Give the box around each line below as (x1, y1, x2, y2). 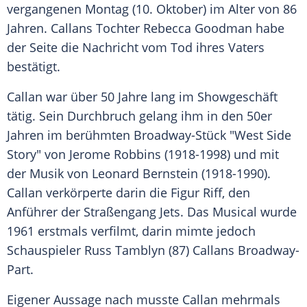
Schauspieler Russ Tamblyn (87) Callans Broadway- (7, 242, 299, 259)
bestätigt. (7, 58, 60, 75)
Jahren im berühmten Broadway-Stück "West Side (7, 127, 291, 144)
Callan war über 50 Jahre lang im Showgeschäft (7, 88, 278, 106)
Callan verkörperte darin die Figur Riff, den (7, 184, 250, 201)
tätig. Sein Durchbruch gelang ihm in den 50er (7, 108, 272, 125)
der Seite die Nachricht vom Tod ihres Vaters (7, 39, 265, 56)
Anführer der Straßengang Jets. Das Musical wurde (7, 204, 297, 221)
